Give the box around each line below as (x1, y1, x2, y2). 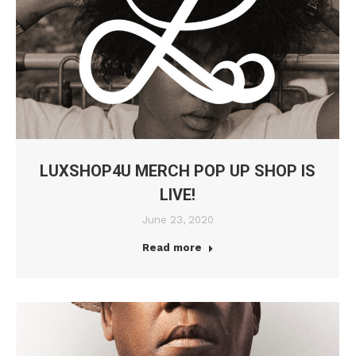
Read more (141, 242, 202, 254)
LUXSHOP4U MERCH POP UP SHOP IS (40, 161, 315, 181)
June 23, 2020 (141, 214, 214, 226)
